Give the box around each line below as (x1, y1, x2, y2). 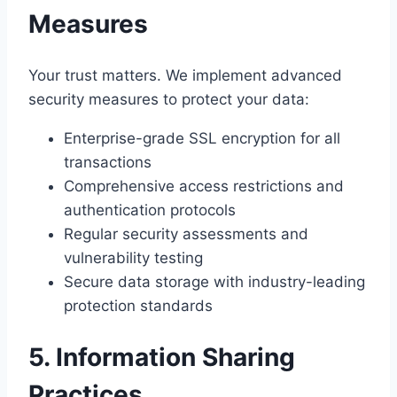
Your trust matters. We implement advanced (28, 66, 342, 84)
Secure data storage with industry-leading (64, 272, 365, 291)
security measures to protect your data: (28, 90, 309, 108)
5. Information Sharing (28, 341, 295, 372)
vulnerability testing (64, 248, 203, 267)
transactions (64, 152, 152, 171)
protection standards (64, 296, 213, 315)
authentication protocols (64, 200, 236, 219)
